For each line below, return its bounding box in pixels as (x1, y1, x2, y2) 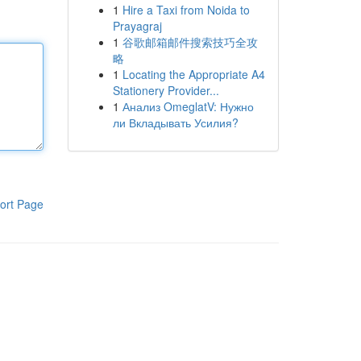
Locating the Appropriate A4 (122, 66, 265, 82)
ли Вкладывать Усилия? (112, 114, 239, 131)
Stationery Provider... (112, 82, 219, 98)
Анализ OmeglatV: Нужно (122, 98, 254, 114)
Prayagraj (112, 18, 162, 34)
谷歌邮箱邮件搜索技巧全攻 (122, 34, 258, 50)
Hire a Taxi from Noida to (122, 2, 250, 18)
